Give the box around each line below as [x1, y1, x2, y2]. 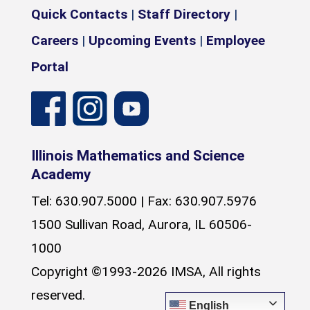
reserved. [31, 287, 85, 304]
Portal [31, 59, 69, 75]
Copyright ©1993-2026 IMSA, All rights [31, 264, 261, 280]
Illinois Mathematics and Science [31, 147, 244, 165]
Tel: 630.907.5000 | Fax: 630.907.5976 [31, 193, 257, 210]
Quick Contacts [31, 6, 127, 23]
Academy [31, 166, 91, 183]
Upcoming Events [89, 33, 196, 49]
